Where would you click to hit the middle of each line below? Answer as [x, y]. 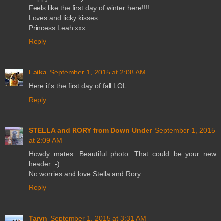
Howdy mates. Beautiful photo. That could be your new [122, 154]
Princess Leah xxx [57, 28]
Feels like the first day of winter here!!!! [89, 8]
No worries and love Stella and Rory [85, 174]
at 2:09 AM [45, 140]
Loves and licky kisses [63, 18]
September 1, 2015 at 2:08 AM [98, 72]
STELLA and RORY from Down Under [90, 130]
